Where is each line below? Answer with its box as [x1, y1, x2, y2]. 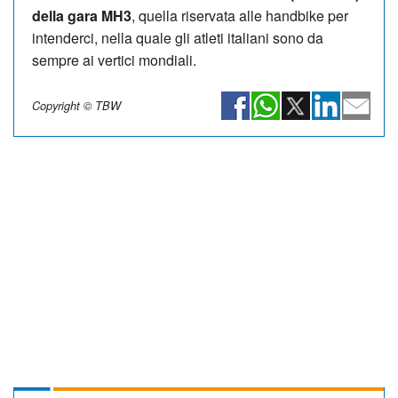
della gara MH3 [32, 4, 131, 26]
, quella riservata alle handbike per [131, 4, 348, 26]
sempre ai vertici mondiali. [32, 49, 196, 70]
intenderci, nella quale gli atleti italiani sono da [32, 27, 323, 48]
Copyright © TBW [32, 97, 121, 114]
